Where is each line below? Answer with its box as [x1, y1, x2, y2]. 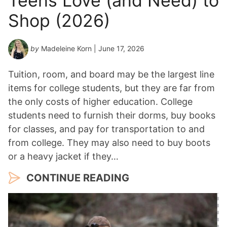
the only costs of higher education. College [8, 96, 193, 107]
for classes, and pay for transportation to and [8, 123, 205, 134]
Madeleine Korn [41, 44, 92, 53]
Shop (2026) [8, 10, 110, 31]
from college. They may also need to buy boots [8, 137, 210, 148]
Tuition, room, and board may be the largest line [8, 68, 214, 80]
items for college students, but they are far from [8, 82, 215, 93]
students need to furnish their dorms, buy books [8, 109, 215, 121]
